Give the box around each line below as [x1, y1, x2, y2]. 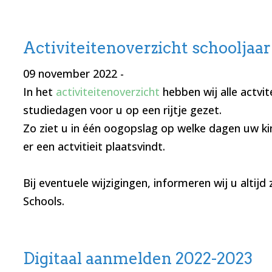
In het [22, 84, 56, 100]
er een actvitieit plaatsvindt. [22, 139, 168, 154]
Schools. [22, 194, 64, 209]
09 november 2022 [22, 66, 117, 81]
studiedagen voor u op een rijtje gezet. [22, 103, 225, 118]
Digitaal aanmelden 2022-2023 [22, 249, 253, 268]
